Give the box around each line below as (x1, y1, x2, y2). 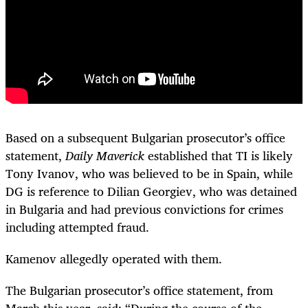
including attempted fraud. (5, 216, 149, 237)
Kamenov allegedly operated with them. (5, 247, 222, 269)
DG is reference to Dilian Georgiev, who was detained (5, 180, 297, 201)
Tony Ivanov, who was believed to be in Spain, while (5, 162, 293, 184)
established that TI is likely (144, 144, 293, 166)
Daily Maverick (65, 144, 144, 166)
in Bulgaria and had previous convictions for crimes (5, 198, 283, 219)
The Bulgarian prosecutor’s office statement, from (5, 279, 273, 300)
